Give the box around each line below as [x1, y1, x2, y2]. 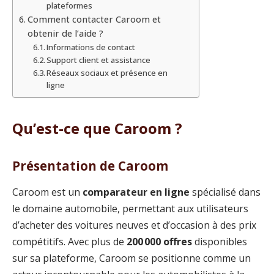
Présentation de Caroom [12, 157, 168, 174]
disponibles [192, 235, 247, 249]
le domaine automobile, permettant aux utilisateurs [12, 202, 248, 216]
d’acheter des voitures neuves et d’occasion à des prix [12, 218, 256, 232]
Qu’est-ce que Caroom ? [12, 118, 182, 139]
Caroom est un [12, 185, 83, 199]
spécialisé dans [190, 185, 261, 199]
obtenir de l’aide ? [27, 27, 103, 39]
